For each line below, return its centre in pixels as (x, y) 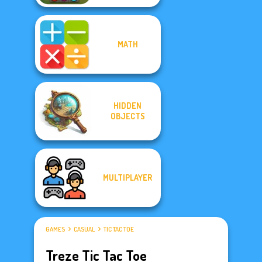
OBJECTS (127, 116)
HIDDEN (127, 106)
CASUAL (84, 229)
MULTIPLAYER (127, 177)
